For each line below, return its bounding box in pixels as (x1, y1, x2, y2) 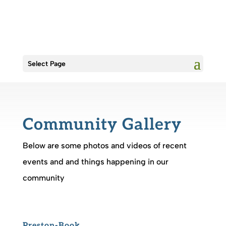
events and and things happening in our (22, 157, 168, 166)
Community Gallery (22, 115, 182, 134)
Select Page (27, 60, 66, 68)
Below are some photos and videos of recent (22, 141, 187, 150)
